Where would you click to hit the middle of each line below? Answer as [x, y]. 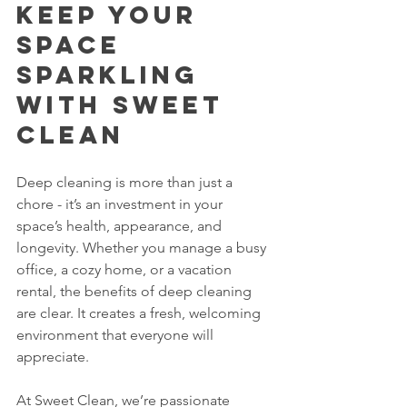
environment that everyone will [117, 334]
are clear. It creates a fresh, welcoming [140, 313]
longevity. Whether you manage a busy [143, 247]
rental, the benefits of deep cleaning [136, 291]
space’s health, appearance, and [121, 225]
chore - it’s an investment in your [121, 203]
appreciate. [53, 356]
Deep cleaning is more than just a [126, 182]
